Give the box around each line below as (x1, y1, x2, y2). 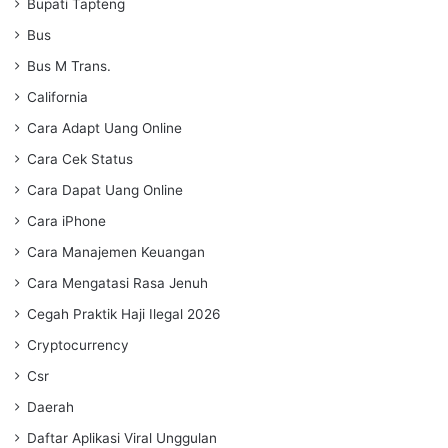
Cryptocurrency (27, 336, 129, 353)
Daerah (27, 398, 74, 415)
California (27, 88, 88, 105)
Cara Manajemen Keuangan (27, 243, 205, 260)
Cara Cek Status (27, 150, 133, 167)
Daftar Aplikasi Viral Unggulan (27, 429, 217, 446)
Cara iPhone (27, 212, 106, 229)
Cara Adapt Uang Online (27, 119, 182, 136)
